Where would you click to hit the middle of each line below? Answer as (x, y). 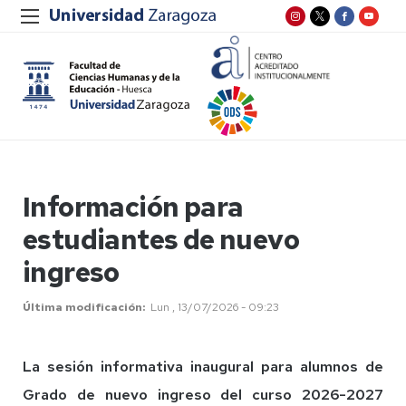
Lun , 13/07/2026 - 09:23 (215, 307)
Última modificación (82, 307)
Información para (133, 207)
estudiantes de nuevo (161, 239)
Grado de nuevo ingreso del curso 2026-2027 (203, 395)
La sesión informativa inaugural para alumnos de (203, 367)
